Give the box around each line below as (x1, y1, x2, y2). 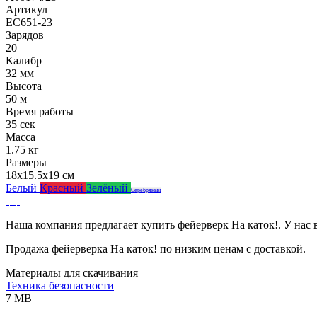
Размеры (6, 156, 47, 168)
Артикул (6, 3, 47, 16)
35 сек (6, 117, 35, 130)
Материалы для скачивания (6, 266, 138, 279)
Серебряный (131, 186, 161, 193)
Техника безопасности (6, 279, 114, 292)
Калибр (6, 54, 42, 67)
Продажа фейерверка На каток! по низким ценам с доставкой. (6, 242, 306, 255)
